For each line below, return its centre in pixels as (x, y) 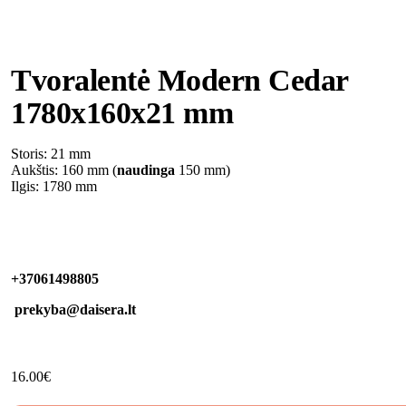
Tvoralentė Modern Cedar (179, 80)
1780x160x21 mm (122, 112)
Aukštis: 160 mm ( (64, 169)
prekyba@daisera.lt (73, 309)
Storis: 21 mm (51, 153)
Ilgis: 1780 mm (54, 186)
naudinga (146, 169)
